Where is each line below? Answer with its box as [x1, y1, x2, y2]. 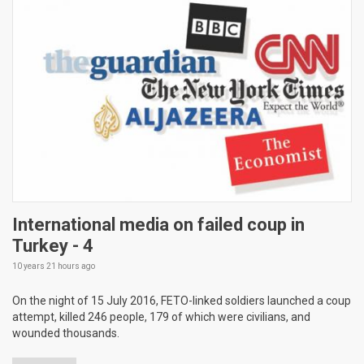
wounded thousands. [12, 327, 119, 340]
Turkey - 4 [12, 236, 93, 257]
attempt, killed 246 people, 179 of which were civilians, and [12, 310, 310, 324]
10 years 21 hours [12, 262, 80, 271]
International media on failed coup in [12, 214, 305, 236]
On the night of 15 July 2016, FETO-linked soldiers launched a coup [12, 294, 351, 308]
